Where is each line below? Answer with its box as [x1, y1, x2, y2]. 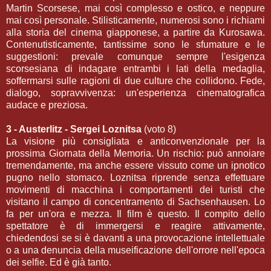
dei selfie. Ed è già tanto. [6, 256, 111, 267]
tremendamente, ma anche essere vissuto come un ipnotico [6, 160, 265, 171]
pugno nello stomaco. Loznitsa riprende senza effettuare [6, 172, 265, 183]
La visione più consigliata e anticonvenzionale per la [6, 135, 265, 146]
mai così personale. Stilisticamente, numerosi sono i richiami [6, 15, 265, 25]
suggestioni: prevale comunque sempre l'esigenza [6, 51, 265, 62]
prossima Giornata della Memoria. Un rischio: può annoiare [6, 148, 265, 158]
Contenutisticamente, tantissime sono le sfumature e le [6, 39, 265, 50]
